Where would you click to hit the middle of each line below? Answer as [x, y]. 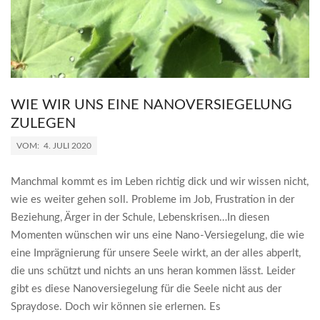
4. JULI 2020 [67, 145]
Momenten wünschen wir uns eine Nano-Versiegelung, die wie [157, 235]
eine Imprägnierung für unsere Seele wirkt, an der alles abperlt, [156, 253]
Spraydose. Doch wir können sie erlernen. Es [116, 306]
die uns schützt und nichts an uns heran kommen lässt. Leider [153, 271]
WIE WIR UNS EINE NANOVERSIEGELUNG [151, 105]
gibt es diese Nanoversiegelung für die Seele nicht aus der [146, 289]
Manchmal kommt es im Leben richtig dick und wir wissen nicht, [160, 181]
